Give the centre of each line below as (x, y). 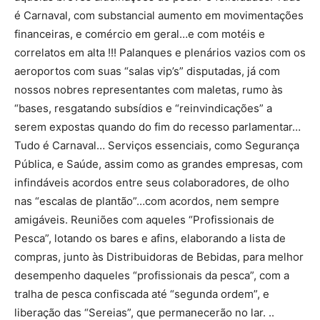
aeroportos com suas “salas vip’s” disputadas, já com (147, 71)
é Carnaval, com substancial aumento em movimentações (159, 16)
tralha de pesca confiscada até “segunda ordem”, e (142, 294)
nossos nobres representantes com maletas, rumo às (149, 90)
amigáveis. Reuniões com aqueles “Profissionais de (144, 220)
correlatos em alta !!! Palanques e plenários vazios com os (160, 53)
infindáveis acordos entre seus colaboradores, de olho (152, 183)
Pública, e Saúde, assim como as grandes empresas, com (159, 164)
